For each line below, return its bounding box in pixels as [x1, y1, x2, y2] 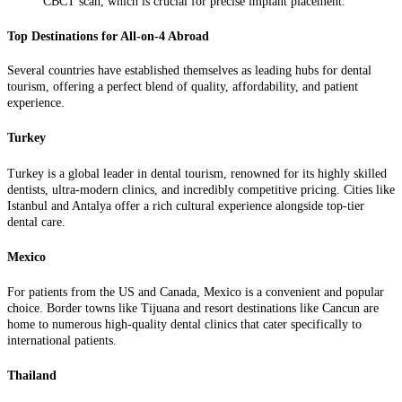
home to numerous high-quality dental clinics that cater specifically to [7, 318, 362, 332]
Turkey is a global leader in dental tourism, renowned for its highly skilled [7, 166, 387, 180]
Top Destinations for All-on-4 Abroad [7, 30, 209, 44]
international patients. [7, 334, 117, 348]
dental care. [7, 214, 66, 229]
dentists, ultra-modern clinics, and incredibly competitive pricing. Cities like [7, 182, 395, 197]
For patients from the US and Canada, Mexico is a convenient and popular [7, 285, 384, 300]
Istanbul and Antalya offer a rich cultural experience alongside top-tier [7, 198, 364, 213]
